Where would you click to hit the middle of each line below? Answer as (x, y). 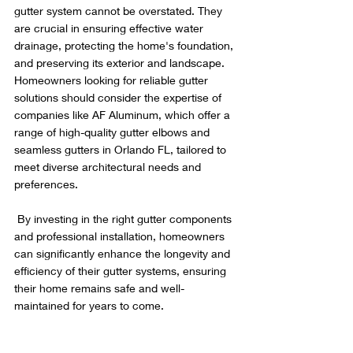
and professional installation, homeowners (121, 236)
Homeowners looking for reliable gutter (113, 80)
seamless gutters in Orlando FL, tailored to (122, 150)
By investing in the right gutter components (124, 219)
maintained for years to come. (89, 306)
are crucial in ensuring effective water (110, 28)
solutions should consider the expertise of (119, 98)
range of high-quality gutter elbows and (113, 132)
